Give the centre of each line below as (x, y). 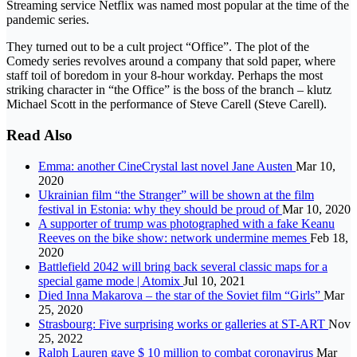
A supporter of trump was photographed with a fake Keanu (186, 223)
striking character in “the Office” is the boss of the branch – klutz (169, 90)
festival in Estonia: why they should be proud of (160, 209)
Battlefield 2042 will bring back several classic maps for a (183, 266)
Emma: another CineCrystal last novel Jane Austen (167, 166)
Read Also (39, 135)
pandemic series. (48, 20)
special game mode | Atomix (111, 280)
